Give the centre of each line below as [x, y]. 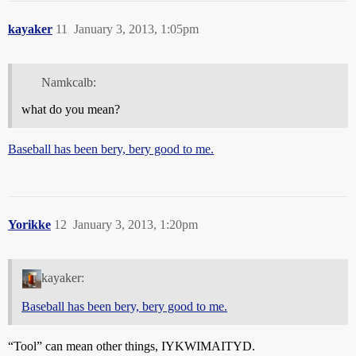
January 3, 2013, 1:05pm [136, 29]
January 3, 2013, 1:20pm [135, 224]
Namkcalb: [68, 82]
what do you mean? [71, 109]
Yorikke [29, 224]
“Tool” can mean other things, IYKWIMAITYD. [132, 346]
